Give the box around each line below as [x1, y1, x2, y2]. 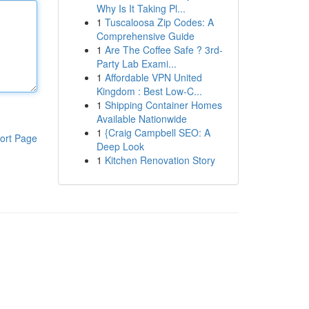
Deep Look [96, 139, 144, 153]
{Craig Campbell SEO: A [104, 126, 210, 139]
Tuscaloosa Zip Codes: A [104, 15, 214, 29]
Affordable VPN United [104, 70, 202, 84]
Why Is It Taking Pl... [96, 1, 186, 15]
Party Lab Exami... [96, 57, 177, 70]
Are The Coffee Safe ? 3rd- [104, 43, 223, 57]
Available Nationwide [96, 112, 187, 126]
